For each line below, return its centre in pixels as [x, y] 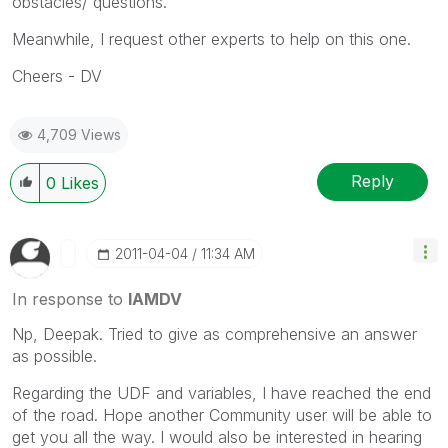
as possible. [54, 355]
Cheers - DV [57, 75]
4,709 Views [79, 134]
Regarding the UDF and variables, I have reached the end [221, 392]
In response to [70, 298]
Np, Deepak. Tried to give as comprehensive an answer [214, 333]
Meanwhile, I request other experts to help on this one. [211, 38]
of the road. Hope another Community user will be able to [222, 414]
